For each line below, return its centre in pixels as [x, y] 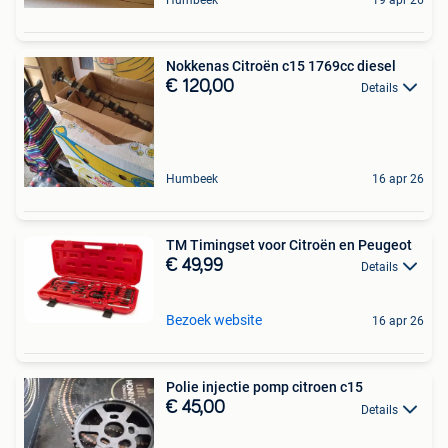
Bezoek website [214, 320]
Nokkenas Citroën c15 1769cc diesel [281, 66]
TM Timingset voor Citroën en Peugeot [289, 245]
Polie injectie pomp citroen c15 [264, 387]
